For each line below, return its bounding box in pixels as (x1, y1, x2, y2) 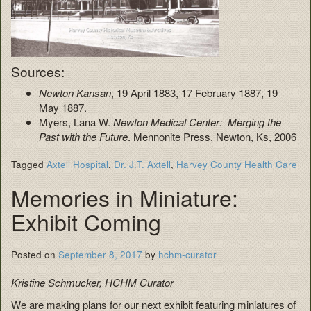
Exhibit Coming (11, 205, 161, 238)
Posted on (11, 248, 58, 262)
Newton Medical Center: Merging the (113, 115, 281, 130)
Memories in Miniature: (11, 181, 238, 214)
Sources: (11, 61, 65, 81)
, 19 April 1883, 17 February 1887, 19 (111, 85, 278, 101)
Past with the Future (39, 129, 128, 144)
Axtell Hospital (47, 158, 108, 171)
